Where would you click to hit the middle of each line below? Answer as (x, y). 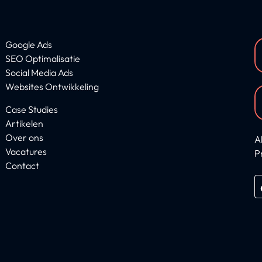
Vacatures (26, 151)
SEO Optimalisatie (42, 59)
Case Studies (31, 109)
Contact (22, 165)
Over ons (24, 137)
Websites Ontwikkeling (52, 87)
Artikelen (24, 123)
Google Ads (28, 45)
